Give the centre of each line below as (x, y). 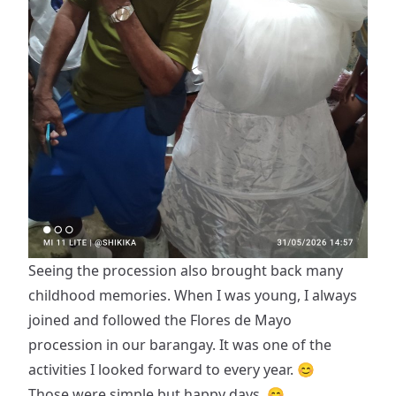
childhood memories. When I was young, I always (193, 295)
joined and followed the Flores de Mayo (160, 320)
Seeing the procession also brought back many (186, 270)
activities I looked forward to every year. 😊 (171, 369)
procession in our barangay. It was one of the (180, 344)
